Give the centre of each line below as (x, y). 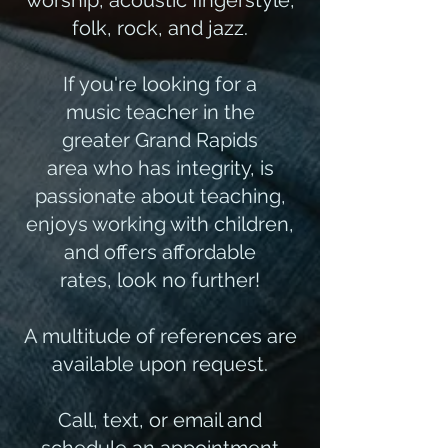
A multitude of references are (160, 336)
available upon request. (160, 364)
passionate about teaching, (160, 196)
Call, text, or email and (160, 420)
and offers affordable (160, 252)
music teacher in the (160, 112)
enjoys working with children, (160, 224)
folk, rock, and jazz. (160, 28)
